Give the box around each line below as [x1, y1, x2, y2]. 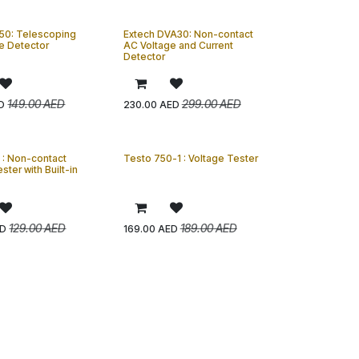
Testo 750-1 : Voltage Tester [123, 152, 258, 164]
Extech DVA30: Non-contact [123, 28, 253, 40]
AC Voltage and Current [123, 39, 233, 51]
